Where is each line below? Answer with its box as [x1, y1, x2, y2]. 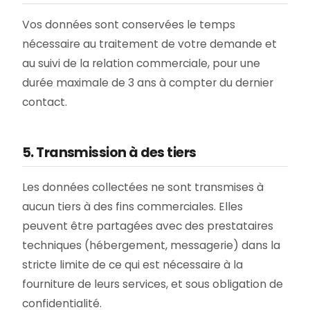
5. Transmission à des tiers [22, 143, 197, 162]
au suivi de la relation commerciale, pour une [22, 56, 260, 71]
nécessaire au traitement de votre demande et [22, 37, 277, 51]
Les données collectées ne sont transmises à [22, 180, 264, 194]
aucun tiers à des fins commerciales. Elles [22, 199, 243, 214]
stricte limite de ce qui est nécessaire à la [22, 257, 243, 272]
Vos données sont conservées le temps [22, 17, 235, 32]
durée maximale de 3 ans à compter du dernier [22, 75, 273, 90]
